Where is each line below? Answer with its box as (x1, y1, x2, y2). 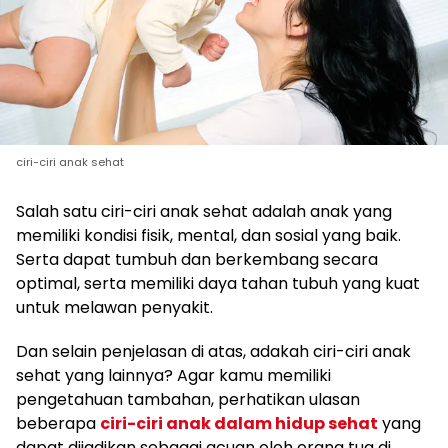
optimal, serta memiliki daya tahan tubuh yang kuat (16, 271, 420, 295)
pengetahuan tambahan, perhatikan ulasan (16, 387, 360, 411)
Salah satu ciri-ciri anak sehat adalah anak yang (16, 199, 392, 223)
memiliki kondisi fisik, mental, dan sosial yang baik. (16, 223, 401, 247)
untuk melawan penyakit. (16, 295, 213, 319)
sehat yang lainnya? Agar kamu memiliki (16, 363, 331, 387)
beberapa (16, 411, 100, 435)
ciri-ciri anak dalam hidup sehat (100, 411, 378, 435)
